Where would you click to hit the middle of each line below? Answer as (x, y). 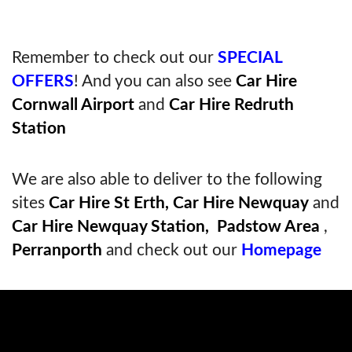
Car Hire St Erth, (107, 203)
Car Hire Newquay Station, (110, 227)
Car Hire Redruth (231, 105)
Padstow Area (266, 227)
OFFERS (43, 82)
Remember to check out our (113, 58)
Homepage (281, 251)
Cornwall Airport (73, 105)
